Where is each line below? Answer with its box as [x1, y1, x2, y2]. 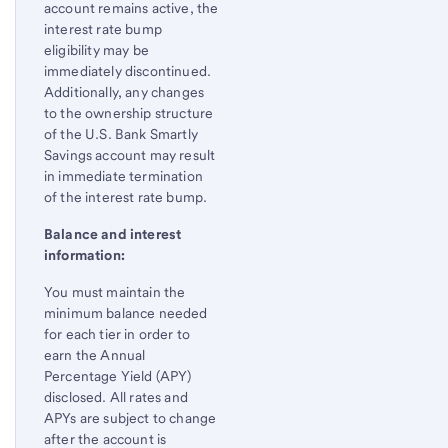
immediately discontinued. [44, 63, 212, 80]
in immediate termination [44, 168, 203, 185]
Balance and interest [44, 226, 182, 243]
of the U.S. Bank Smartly [44, 126, 198, 143]
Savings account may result [44, 147, 216, 164]
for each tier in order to [44, 326, 191, 343]
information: [44, 247, 125, 264]
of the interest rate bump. [44, 189, 208, 206]
